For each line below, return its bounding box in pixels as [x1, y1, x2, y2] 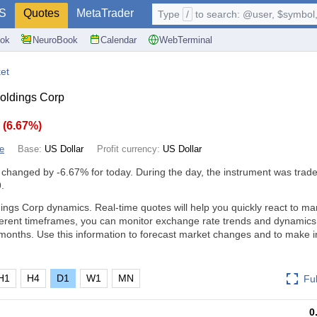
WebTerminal [159, 34, 212, 45]
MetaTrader [76, 7, 134, 19]
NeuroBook [33, 34, 78, 45]
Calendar [100, 34, 137, 45]
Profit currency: [97, 144, 163, 154]
